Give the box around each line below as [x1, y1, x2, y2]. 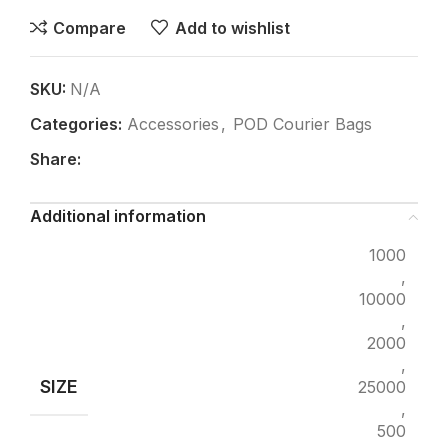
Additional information [30, 206, 206, 227]
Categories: [30, 114, 122, 135]
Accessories [127, 114, 219, 135]
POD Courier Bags [233, 114, 372, 135]
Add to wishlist [174, 17, 290, 38]
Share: [30, 149, 81, 170]
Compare [53, 17, 127, 38]
